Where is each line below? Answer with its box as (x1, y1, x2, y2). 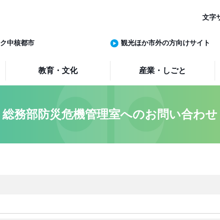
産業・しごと (139, 66, 187, 75)
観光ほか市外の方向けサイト (121, 39, 210, 47)
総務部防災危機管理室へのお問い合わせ (2, 108, 218, 121)
